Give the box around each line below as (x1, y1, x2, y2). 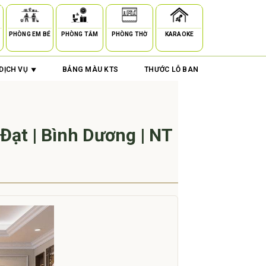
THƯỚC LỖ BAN (144, 65, 199, 74)
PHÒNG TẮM (61, 31, 99, 37)
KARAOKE (164, 31, 194, 37)
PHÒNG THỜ (111, 31, 148, 37)
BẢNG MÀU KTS (62, 65, 119, 74)
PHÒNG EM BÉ (8, 31, 51, 37)
